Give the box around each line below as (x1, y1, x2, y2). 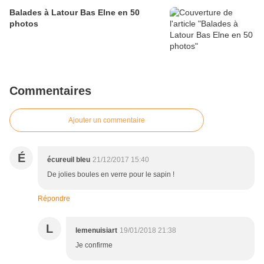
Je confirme (75, 241, 113, 250)
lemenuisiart (75, 226, 117, 235)
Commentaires (9, 84, 91, 98)
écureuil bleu (47, 156, 90, 164)
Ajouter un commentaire (68, 116, 145, 125)
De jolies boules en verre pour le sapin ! (47, 170, 174, 179)
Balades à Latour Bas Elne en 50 (9, 8, 140, 18)
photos (9, 19, 38, 29)
